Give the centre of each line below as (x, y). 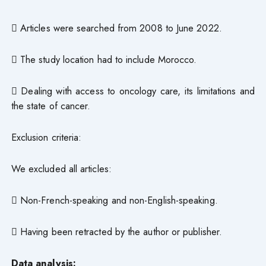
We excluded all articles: (61, 168)
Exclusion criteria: (46, 137)
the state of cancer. (51, 105)
